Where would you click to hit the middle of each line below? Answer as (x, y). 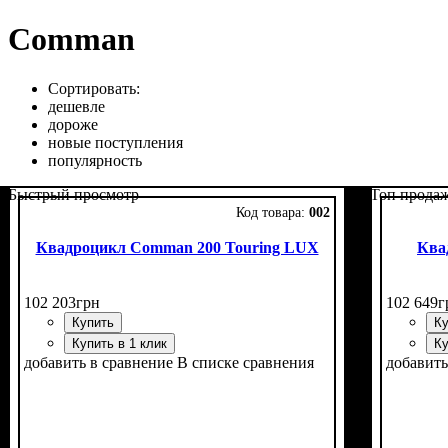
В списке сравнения (245, 362)
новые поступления (115, 142)
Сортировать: (94, 88)
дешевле (76, 106)
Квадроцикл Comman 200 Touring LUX (177, 247)
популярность (95, 160)
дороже (73, 124)
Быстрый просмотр (73, 194)
